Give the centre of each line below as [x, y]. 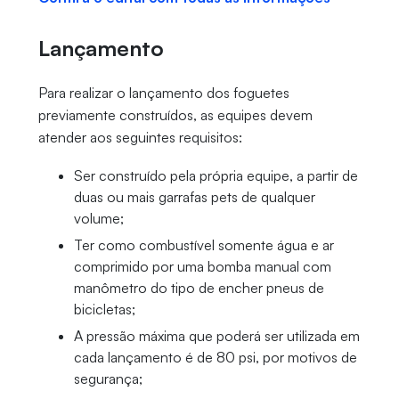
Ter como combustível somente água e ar [204, 245]
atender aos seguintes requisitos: [140, 138]
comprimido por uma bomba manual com [202, 267]
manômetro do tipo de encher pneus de [199, 288]
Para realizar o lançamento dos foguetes [163, 93]
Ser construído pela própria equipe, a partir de [216, 176]
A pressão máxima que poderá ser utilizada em [216, 336]
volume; [98, 219]
